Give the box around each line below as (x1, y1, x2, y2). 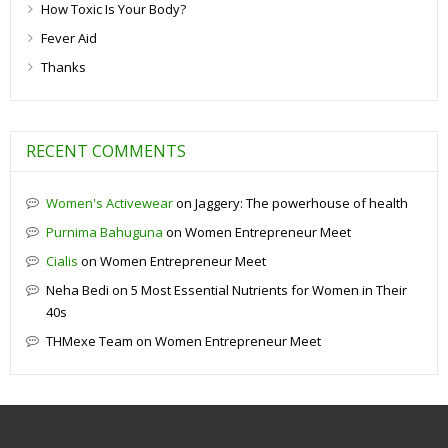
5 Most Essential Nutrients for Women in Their (131, 280, 407, 299)
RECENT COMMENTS (26, 139, 186, 162)
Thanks (41, 57, 86, 76)
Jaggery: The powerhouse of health (195, 193, 408, 212)
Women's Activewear (46, 193, 173, 212)
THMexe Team (46, 331, 133, 350)
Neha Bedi (46, 280, 109, 299)
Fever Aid (41, 28, 97, 47)
